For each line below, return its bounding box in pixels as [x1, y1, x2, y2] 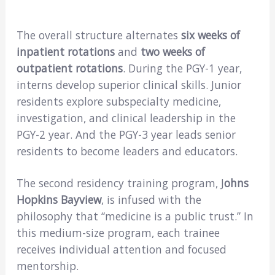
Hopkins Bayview [16, 192, 101, 207]
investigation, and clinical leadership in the [16, 110, 236, 125]
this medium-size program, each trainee [16, 225, 220, 241]
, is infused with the [101, 192, 201, 207]
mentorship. [16, 258, 79, 274]
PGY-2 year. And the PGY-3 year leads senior [16, 126, 236, 142]
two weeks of [137, 44, 205, 59]
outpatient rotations [16, 60, 123, 76]
